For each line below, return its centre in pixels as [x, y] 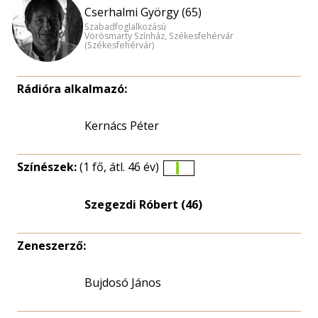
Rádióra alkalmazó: [72, 89]
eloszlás [199, 198]
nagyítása [204, 215]
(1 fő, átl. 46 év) [119, 167]
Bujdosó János [123, 283]
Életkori [198, 181]
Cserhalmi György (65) [143, 12]
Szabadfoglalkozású [125, 26]
